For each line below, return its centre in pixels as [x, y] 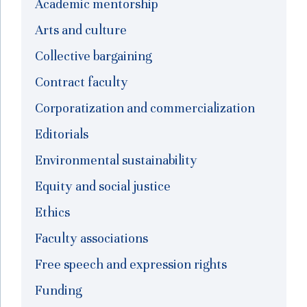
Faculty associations [91, 238]
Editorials [62, 134]
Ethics [52, 212]
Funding [58, 290]
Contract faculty [82, 82]
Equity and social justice [103, 186]
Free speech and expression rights [131, 264]
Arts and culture [81, 29]
